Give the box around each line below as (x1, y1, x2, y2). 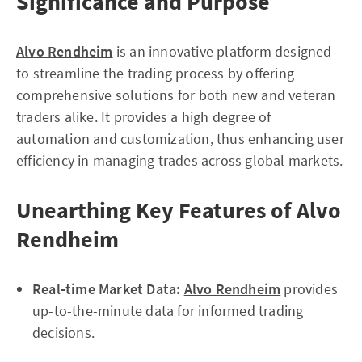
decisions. (32, 323, 95, 342)
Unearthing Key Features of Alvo (16, 196, 341, 225)
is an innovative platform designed (112, 42, 332, 61)
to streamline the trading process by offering (16, 64, 295, 82)
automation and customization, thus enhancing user (16, 129, 344, 148)
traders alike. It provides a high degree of (16, 107, 271, 126)
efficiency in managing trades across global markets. (16, 151, 343, 170)
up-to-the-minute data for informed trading (32, 301, 304, 320)
